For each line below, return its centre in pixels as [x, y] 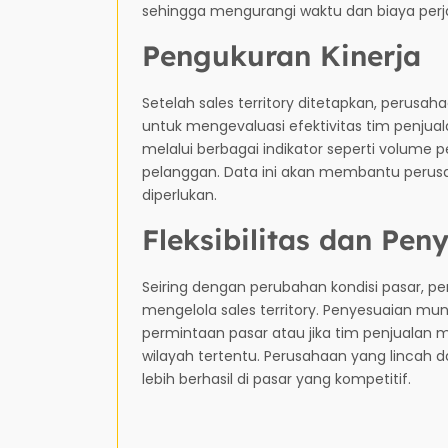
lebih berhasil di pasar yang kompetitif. [276, 378]
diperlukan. [179, 194]
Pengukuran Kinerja [281, 55]
